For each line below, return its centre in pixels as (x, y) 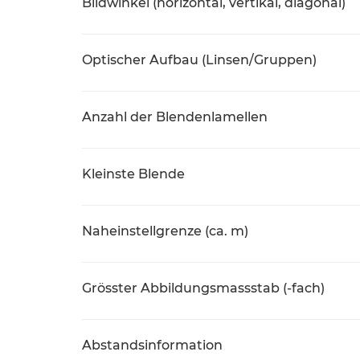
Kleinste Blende (133, 174)
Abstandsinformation (152, 345)
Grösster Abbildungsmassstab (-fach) (203, 288)
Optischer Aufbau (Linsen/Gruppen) (199, 60)
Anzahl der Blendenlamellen (175, 117)
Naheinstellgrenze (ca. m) (165, 231)
